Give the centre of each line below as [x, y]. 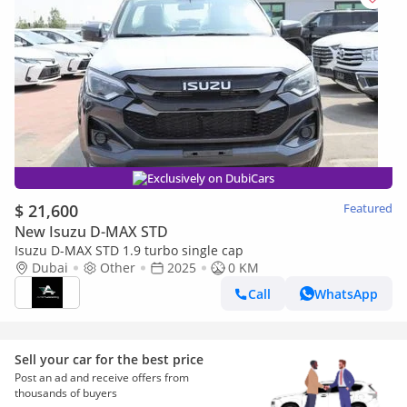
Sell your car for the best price [109, 359]
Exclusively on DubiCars [211, 178]
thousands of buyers [66, 393]
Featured [368, 208]
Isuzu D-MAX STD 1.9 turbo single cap [233, 250]
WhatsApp [346, 293]
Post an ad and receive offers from [102, 377]
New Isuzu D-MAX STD [91, 232]
